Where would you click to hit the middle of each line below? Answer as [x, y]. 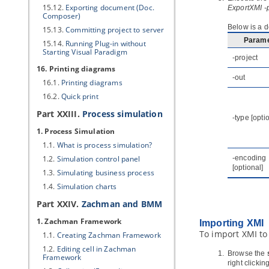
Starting [57, 52]
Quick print [80, 96]
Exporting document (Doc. [110, 8]
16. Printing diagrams [76, 69]
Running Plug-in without [106, 44]
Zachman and [111, 204]
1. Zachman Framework [79, 221]
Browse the [247, 253]
